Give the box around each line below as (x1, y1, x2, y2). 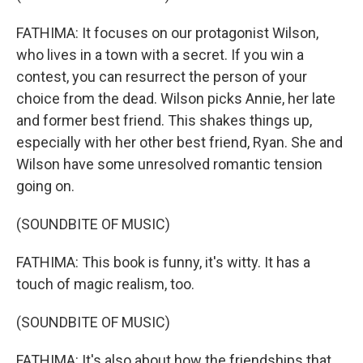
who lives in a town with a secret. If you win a (16, 46, 304, 64)
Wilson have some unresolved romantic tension (16, 156, 322, 173)
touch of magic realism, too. (16, 275, 194, 293)
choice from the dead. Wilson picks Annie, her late (16, 90, 335, 108)
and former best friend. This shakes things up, (16, 112, 312, 130)
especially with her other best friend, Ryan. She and (16, 134, 343, 152)
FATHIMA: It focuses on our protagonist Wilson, (16, 24, 318, 42)
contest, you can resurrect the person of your (16, 68, 307, 86)
